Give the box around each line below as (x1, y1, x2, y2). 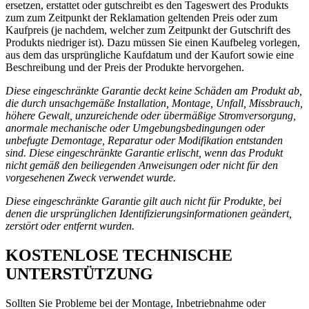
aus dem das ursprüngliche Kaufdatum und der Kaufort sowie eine (6, 49, 294, 61)
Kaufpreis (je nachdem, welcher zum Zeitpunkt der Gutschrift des (6, 24, 290, 37)
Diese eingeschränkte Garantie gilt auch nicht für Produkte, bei (6, 195, 281, 208)
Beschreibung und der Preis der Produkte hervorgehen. (6, 61, 244, 74)
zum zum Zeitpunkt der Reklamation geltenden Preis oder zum (6, 12, 277, 24)
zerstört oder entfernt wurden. (6, 220, 134, 232)
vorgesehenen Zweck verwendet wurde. (6, 172, 176, 184)
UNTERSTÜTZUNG (6, 265, 153, 283)
